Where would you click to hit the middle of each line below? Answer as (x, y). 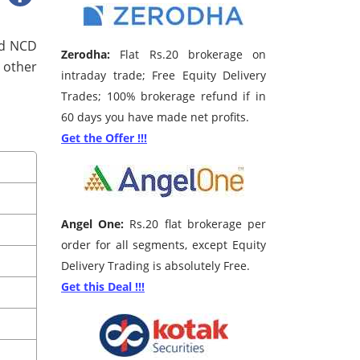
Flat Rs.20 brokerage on (188, 55)
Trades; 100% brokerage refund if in (164, 96)
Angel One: (93, 224)
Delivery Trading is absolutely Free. (155, 266)
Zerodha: (86, 55)
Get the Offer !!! (104, 138)
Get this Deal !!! (103, 287)
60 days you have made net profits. (155, 117)
